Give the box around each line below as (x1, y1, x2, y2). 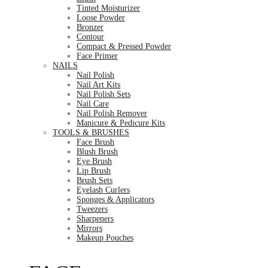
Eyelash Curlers (77, 185, 130, 194)
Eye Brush (77, 157, 112, 166)
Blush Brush (77, 147, 118, 156)
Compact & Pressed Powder (77, 42, 171, 51)
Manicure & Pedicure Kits (77, 118, 165, 127)
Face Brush (77, 138, 114, 147)
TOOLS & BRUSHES (53, 128, 129, 137)
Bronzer (77, 23, 103, 32)
